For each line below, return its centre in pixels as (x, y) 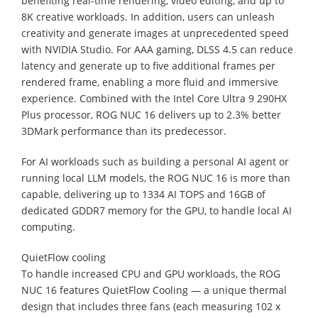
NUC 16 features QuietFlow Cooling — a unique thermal (154, 290)
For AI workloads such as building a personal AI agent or (155, 161)
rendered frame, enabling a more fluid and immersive (150, 82)
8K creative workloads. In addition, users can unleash (148, 16)
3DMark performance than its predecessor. (124, 131)
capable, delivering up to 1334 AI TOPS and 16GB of (143, 194)
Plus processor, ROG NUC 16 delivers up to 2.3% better (151, 114)
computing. (48, 226)
